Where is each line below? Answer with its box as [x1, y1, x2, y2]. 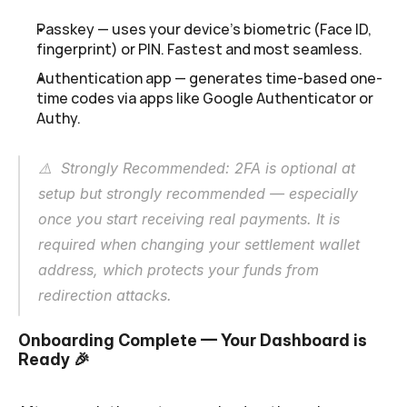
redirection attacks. [38, 285, 172, 304]
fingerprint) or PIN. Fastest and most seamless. [36, 39, 362, 60]
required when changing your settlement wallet [38, 234, 360, 253]
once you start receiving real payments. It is [38, 209, 340, 228]
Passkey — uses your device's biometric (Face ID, [36, 19, 372, 40]
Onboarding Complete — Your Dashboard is [18, 331, 367, 351]
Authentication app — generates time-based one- [36, 67, 382, 88]
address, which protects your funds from [38, 260, 319, 279]
